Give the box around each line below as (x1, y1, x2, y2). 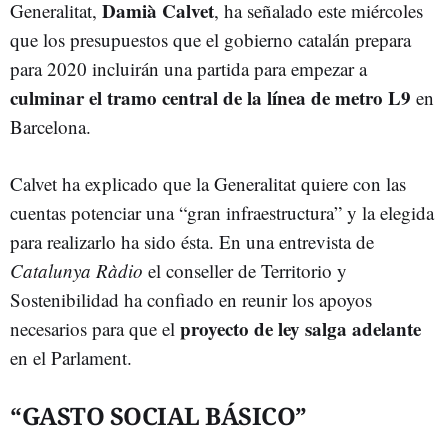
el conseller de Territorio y (143, 258, 347, 283)
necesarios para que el (10, 316, 180, 341)
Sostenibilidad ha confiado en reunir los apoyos (10, 287, 372, 312)
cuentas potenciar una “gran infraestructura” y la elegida (10, 200, 434, 225)
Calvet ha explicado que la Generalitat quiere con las (10, 171, 406, 196)
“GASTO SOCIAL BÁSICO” (10, 399, 307, 432)
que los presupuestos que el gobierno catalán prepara (10, 27, 411, 52)
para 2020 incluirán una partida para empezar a (10, 56, 367, 81)
